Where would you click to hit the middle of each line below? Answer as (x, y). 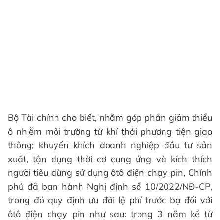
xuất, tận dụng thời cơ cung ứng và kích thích (110, 159)
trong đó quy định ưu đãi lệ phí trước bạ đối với (110, 200)
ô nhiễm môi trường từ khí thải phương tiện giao (110, 131)
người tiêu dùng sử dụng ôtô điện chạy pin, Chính (110, 172)
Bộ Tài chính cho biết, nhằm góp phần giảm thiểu (110, 117)
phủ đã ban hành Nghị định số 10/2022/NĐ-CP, (110, 186)
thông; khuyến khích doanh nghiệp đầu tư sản (110, 145)
